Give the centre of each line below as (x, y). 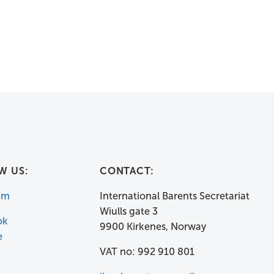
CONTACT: (127, 171)
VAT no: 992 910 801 (147, 252)
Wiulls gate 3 (128, 211)
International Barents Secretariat (174, 196)
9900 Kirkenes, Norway (153, 226)
